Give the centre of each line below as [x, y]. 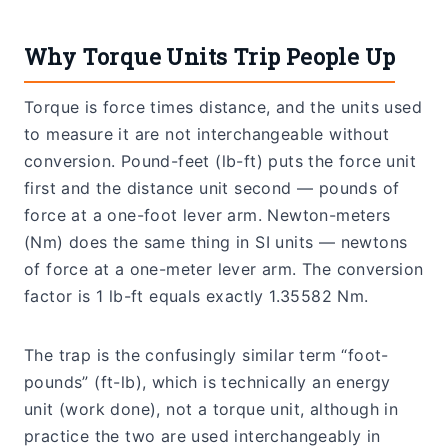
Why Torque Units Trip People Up [210, 57]
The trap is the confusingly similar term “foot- [206, 355]
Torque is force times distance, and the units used [223, 107]
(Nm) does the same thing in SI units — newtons [216, 242]
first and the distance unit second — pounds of [212, 188]
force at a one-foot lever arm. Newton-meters [207, 215]
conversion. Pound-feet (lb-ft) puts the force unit [220, 161]
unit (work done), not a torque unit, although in [211, 409]
